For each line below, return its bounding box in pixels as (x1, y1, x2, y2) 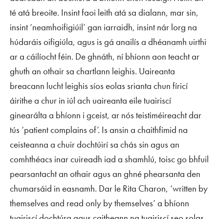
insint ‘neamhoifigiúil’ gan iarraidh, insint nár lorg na (10, 21, 197, 33)
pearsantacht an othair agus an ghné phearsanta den (10, 168, 200, 180)
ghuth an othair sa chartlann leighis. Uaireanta (10, 65, 175, 77)
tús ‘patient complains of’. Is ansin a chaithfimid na (10, 124, 188, 136)
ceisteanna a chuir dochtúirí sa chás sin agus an (10, 138, 179, 151)
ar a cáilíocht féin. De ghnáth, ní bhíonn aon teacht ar (10, 50, 199, 63)
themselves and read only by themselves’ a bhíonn (10, 197, 189, 209)
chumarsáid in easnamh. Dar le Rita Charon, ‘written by (10, 182, 208, 195)
